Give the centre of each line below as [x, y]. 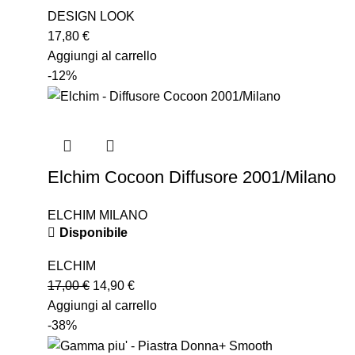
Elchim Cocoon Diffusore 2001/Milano [192, 177]
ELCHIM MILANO [97, 215]
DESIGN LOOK [91, 16]
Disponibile [94, 232]
